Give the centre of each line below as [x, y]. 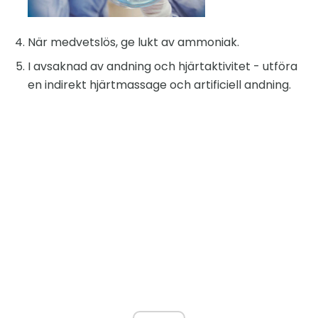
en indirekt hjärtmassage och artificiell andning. [159, 85]
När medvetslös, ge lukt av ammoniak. [133, 43]
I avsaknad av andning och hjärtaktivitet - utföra [163, 67]
